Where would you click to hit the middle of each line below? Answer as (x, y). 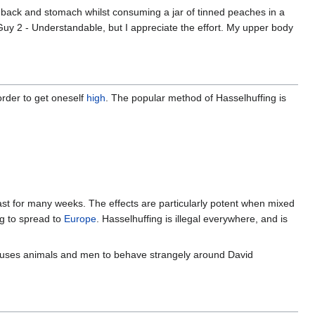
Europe (80, 219)
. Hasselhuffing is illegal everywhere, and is (192, 219)
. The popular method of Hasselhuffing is (196, 97)
